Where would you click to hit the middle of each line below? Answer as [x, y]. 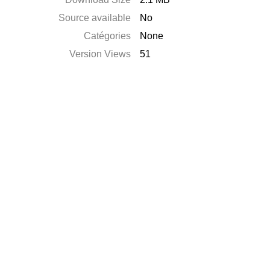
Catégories [108, 36]
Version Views [100, 54]
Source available [95, 18]
